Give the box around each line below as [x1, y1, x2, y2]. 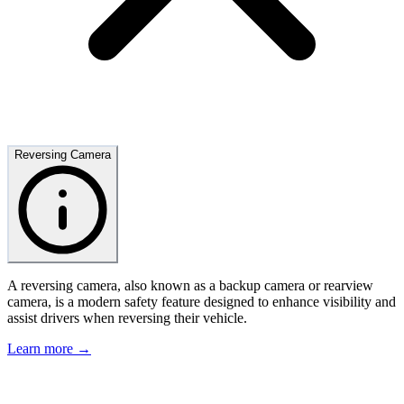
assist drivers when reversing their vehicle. [7, 310, 247, 326]
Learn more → [7, 341, 91, 357]
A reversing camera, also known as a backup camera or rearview [7, 278, 373, 294]
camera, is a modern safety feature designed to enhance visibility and [7, 294, 396, 310]
